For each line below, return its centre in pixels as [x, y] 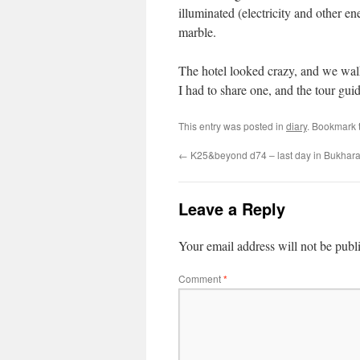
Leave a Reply [232, 209]
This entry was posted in [232, 126]
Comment [201, 278]
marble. [197, 32]
